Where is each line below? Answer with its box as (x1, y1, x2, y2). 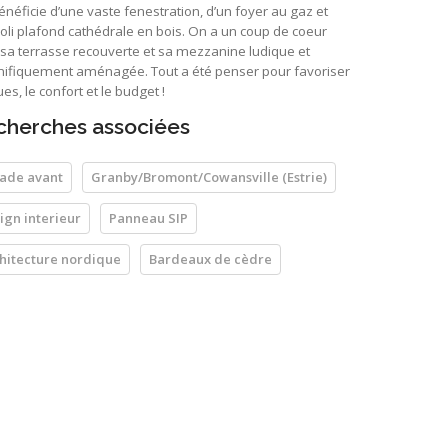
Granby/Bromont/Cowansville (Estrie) (91, 168, 327, 187)
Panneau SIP (109, 209, 188, 228)
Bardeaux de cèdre (149, 250, 272, 269)
